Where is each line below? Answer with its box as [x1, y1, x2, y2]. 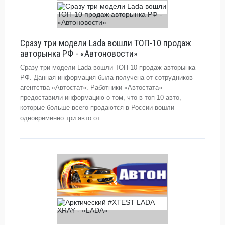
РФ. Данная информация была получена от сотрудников [20, 74, 193, 81]
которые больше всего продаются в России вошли [20, 104, 174, 111]
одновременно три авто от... [20, 114, 105, 122]
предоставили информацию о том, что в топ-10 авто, [20, 94, 181, 101]
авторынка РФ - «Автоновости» [20, 48, 138, 59]
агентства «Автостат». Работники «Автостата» [20, 84, 162, 91]
